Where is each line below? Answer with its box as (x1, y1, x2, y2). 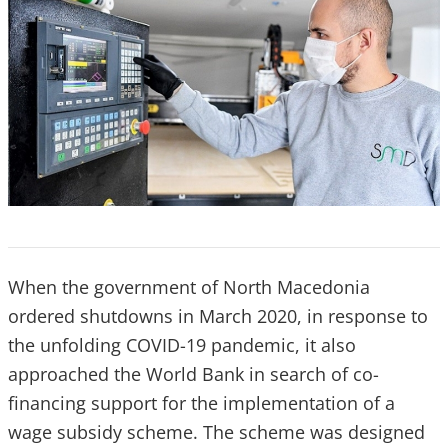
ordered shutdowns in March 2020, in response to (8, 303, 428, 328)
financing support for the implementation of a (8, 390, 395, 415)
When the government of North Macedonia (8, 274, 370, 299)
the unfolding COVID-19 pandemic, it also (8, 332, 356, 357)
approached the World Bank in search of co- (8, 361, 379, 386)
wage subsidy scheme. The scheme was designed (8, 419, 425, 444)
